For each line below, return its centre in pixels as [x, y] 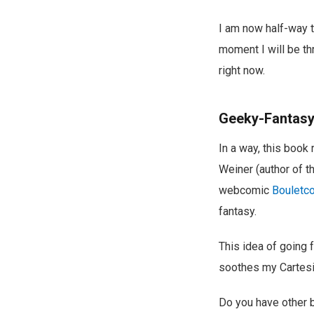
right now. [242, 70]
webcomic [245, 190]
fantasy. [238, 211]
